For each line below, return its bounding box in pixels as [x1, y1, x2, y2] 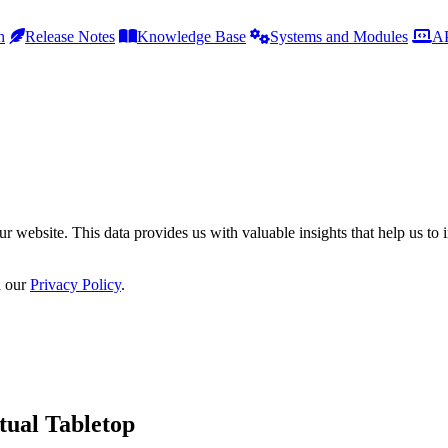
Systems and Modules [270, 28, 408, 45]
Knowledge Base [137, 28, 246, 45]
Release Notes [25, 28, 115, 45]
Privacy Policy [30, 276, 121, 293]
